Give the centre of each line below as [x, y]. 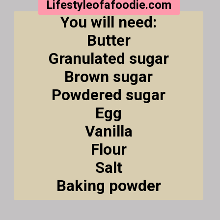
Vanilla [109, 132]
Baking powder [109, 186]
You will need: [109, 23]
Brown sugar [109, 77]
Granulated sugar [109, 59]
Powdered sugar [109, 95]
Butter [109, 41]
